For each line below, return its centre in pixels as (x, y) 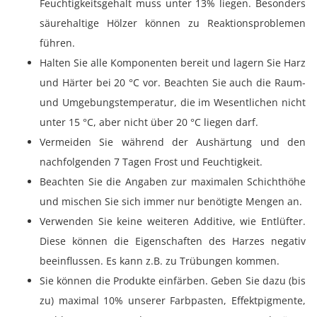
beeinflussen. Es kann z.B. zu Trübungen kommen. (160, 261)
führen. (57, 43)
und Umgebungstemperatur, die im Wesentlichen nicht (173, 102)
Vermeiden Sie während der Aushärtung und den (173, 142)
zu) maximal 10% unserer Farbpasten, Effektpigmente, (173, 300)
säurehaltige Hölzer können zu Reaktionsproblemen (173, 23)
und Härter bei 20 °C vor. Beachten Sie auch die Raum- (173, 82)
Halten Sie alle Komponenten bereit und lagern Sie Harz (173, 63)
